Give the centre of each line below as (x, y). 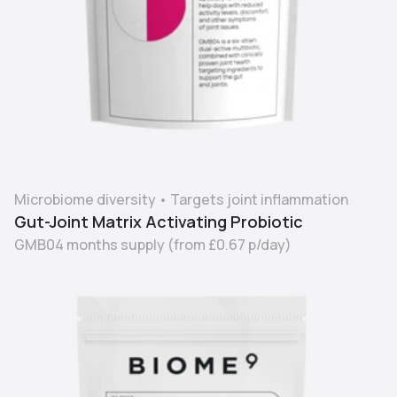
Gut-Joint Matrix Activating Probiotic (159, 221)
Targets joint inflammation (259, 199)
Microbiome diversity (85, 199)
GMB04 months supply (90, 244)
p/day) (269, 244)
